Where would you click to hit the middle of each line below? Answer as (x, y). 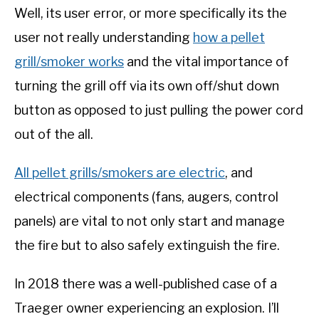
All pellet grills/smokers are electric (120, 173)
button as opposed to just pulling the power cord (159, 110)
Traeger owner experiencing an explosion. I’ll (147, 308)
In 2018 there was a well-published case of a (146, 284)
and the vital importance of (206, 62)
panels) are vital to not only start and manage (150, 221)
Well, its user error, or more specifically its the (151, 14)
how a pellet (229, 38)
